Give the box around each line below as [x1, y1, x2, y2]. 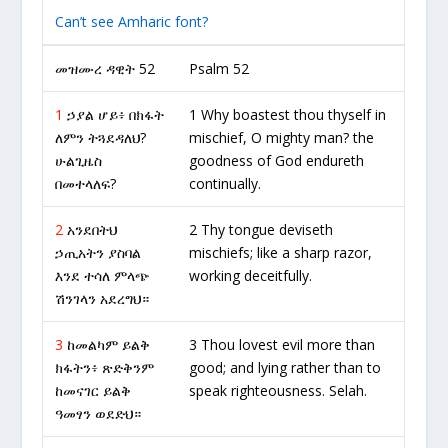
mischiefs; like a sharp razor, [189, 243, 373, 262]
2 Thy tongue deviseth [189, 220, 334, 239]
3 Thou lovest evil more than [189, 335, 376, 354]
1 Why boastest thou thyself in [189, 105, 387, 124]
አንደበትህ [63, 220, 118, 239]
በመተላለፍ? [55, 174, 117, 193]
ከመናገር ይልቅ [55, 381, 132, 400]
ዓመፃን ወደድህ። [55, 404, 142, 423]
